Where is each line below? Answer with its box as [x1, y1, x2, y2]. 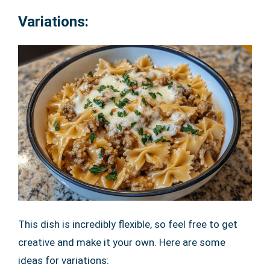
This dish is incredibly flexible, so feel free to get [18, 218, 237, 231]
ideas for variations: [18, 254, 109, 267]
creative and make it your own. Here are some [18, 236, 225, 249]
